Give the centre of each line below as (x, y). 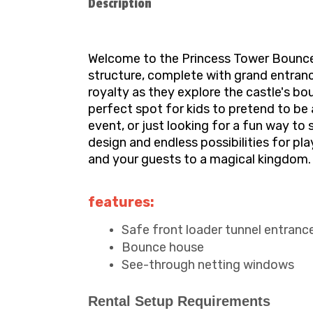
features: (121, 202)
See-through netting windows (208, 265)
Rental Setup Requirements (179, 301)
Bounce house (163, 247)
